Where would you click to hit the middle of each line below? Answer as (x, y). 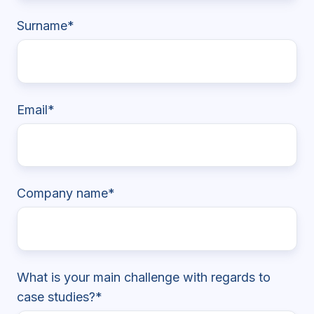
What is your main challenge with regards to (144, 278)
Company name (62, 193)
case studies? (56, 297)
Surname (42, 25)
